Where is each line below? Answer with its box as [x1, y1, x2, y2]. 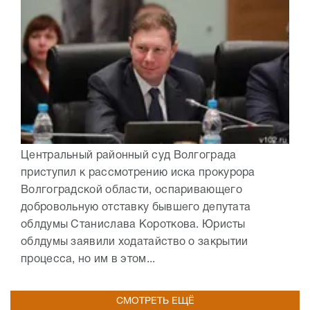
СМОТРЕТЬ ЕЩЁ [116, 297, 194, 307]
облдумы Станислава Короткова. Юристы [21, 220, 246, 230]
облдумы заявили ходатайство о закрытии [21, 237, 248, 248]
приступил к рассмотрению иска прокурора [21, 168, 255, 179]
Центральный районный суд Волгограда [21, 151, 237, 161]
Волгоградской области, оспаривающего [21, 185, 242, 196]
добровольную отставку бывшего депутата [21, 203, 251, 213]
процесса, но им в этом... [21, 255, 156, 265]
